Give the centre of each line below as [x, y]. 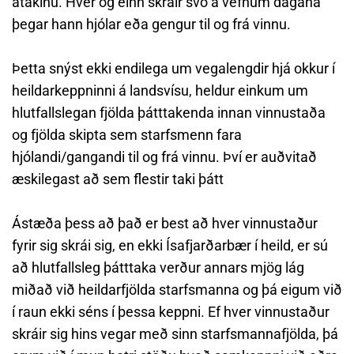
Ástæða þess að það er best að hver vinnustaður [165, 223]
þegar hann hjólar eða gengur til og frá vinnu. [151, 24]
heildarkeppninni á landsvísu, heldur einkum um [160, 90]
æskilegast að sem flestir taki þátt [118, 179]
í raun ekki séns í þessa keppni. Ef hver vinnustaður [171, 312]
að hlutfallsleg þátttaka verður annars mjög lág [158, 267]
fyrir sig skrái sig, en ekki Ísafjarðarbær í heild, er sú [170, 245]
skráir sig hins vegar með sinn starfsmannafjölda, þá [175, 334]
